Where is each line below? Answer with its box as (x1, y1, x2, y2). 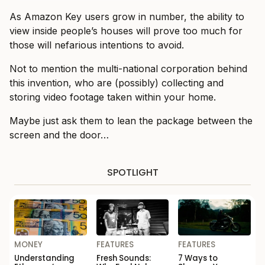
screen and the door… (9, 128, 109, 141)
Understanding (14, 252, 75, 264)
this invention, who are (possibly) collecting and (9, 76, 224, 89)
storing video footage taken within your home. (9, 91, 216, 103)
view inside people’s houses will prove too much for (9, 24, 243, 37)
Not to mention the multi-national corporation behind (9, 62, 247, 75)
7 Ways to (178, 252, 218, 264)
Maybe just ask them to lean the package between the (9, 114, 253, 127)
